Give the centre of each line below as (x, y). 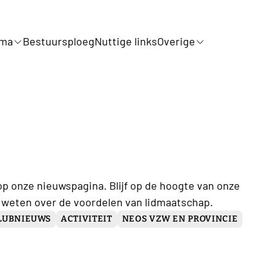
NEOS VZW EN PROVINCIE (180, 219)
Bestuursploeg (59, 41)
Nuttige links (126, 41)
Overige (176, 41)
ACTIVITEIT (87, 219)
